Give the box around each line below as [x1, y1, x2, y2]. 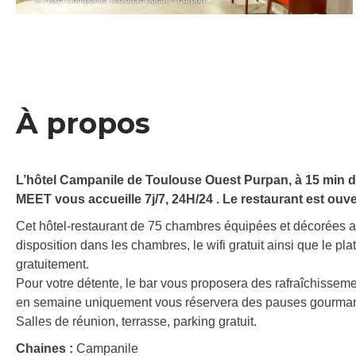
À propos [16, 106, 150, 141]
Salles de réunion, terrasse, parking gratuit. [16, 315, 257, 329]
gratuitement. [16, 257, 89, 272]
